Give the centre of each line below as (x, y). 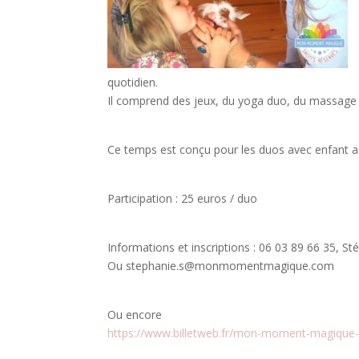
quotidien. (133, 82)
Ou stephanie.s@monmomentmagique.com (221, 266)
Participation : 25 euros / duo (183, 198)
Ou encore (135, 315)
